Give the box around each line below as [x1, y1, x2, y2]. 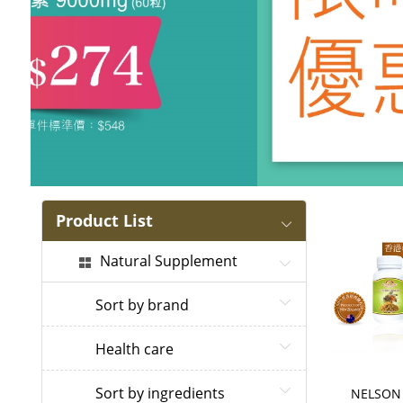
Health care [94, 339, 174, 360]
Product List [55, 210, 153, 232]
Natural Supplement [99, 251, 237, 272]
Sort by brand [94, 295, 189, 316]
